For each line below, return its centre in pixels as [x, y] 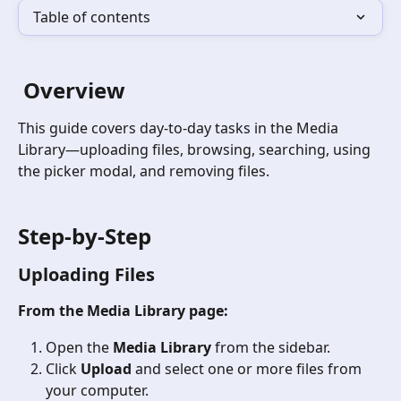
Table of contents [92, 17]
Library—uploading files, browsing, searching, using [196, 150]
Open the [79, 347]
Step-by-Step [85, 236]
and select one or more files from [248, 369]
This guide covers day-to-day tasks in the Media [180, 128]
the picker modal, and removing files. [144, 171]
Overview [74, 90]
